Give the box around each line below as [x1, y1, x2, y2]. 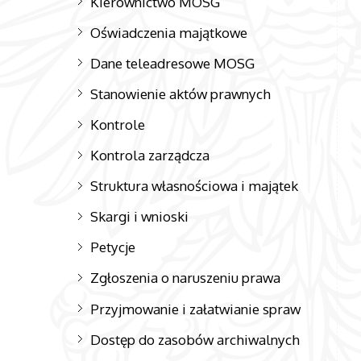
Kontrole [90, 114, 146, 133]
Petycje [90, 238, 136, 256]
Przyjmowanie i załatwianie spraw [90, 299, 301, 317]
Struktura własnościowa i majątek [90, 176, 299, 195]
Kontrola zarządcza [90, 146, 210, 164]
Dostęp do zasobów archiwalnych [90, 330, 301, 348]
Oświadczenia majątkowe [90, 23, 248, 41]
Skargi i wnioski [90, 207, 189, 226]
